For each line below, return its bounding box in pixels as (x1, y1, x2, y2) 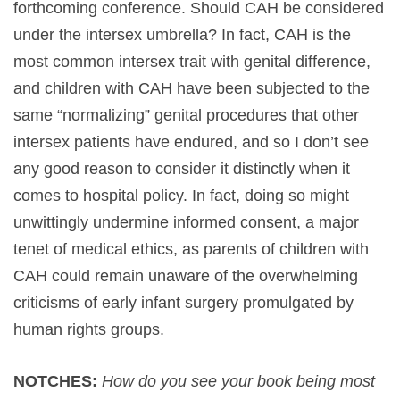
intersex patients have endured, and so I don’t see (13, 132, 369, 151)
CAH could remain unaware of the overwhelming (13, 266, 358, 285)
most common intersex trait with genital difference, (13, 52, 371, 71)
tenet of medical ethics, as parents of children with (13, 239, 369, 258)
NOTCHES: (13, 371, 97, 390)
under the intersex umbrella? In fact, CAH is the (13, 25, 351, 44)
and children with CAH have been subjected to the (13, 79, 370, 97)
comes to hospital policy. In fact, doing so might (13, 186, 349, 204)
